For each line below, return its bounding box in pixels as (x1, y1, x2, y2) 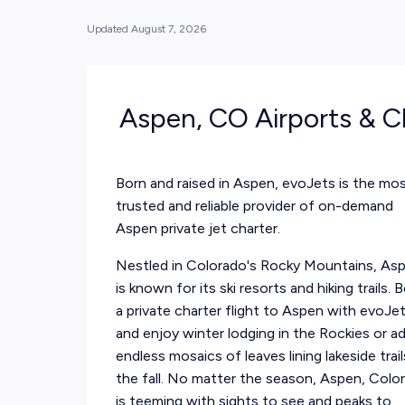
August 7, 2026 (131, 23, 206, 35)
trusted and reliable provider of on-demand (116, 197, 393, 214)
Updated (87, 23, 131, 35)
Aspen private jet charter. (116, 220, 280, 237)
